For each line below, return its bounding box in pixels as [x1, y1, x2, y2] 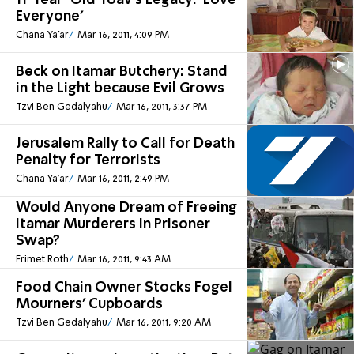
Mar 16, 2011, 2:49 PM [77, 174, 169, 185]
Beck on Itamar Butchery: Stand [16, 65, 228, 80]
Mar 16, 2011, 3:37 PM [115, 102, 207, 113]
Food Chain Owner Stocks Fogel [16, 281, 232, 296]
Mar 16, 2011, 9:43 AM [77, 254, 171, 265]
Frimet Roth [16, 254, 69, 265]
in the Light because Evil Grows [16, 81, 224, 96]
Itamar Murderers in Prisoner [16, 217, 210, 232]
